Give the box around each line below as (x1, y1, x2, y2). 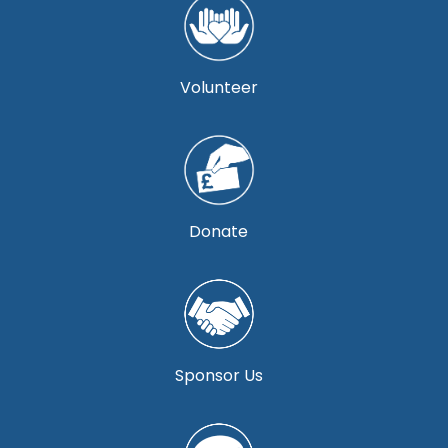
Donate (189, 220, 249, 243)
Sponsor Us (174, 364, 263, 387)
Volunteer (179, 76, 258, 99)
